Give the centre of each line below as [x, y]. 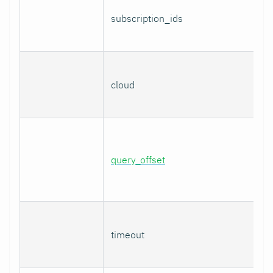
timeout [128, 234]
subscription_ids [147, 18]
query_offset [138, 159]
